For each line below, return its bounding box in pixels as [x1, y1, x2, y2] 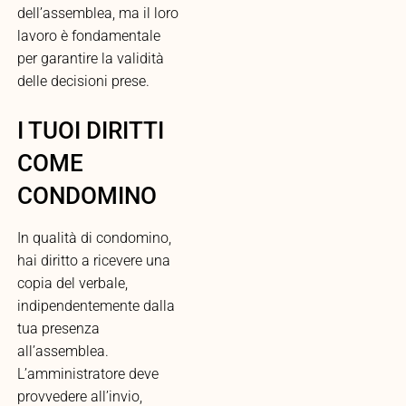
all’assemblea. [16, 343, 109, 360]
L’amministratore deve [16, 365, 159, 382]
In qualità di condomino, [16, 229, 171, 246]
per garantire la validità [16, 50, 164, 67]
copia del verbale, [16, 275, 128, 292]
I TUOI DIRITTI [16, 117, 164, 144]
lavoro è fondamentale [16, 27, 160, 44]
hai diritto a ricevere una [16, 252, 170, 269]
